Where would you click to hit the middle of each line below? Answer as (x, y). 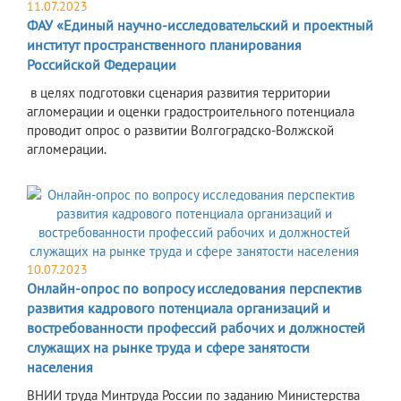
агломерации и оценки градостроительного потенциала (191, 112)
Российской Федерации (102, 65)
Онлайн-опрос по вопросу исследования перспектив (194, 289)
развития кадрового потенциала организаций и (179, 308)
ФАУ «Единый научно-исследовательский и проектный (200, 26)
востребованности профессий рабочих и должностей (196, 328)
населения (60, 367)
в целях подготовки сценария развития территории (179, 93)
